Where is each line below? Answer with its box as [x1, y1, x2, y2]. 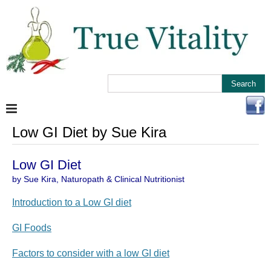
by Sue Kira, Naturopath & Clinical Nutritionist [12, 174, 184, 184]
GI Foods [12, 223, 51, 233]
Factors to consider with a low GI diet [12, 248, 169, 258]
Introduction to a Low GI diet [12, 197, 131, 207]
